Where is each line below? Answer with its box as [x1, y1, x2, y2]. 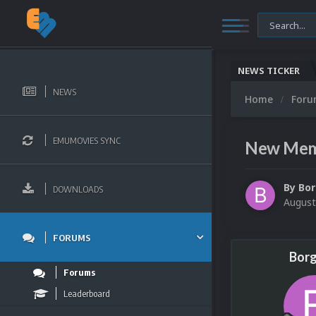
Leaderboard [63, 288, 110, 299]
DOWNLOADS [53, 183, 103, 195]
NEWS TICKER [238, 64, 300, 77]
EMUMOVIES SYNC [53, 134, 121, 146]
